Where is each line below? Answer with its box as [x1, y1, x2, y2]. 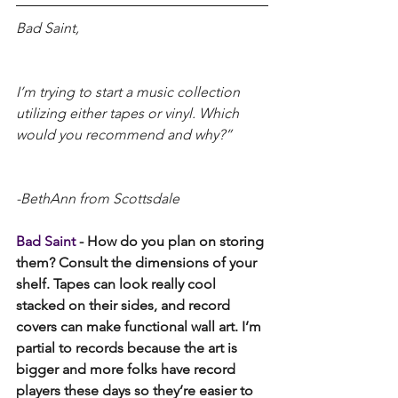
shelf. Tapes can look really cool [16, 275, 219, 292]
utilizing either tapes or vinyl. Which [16, 104, 243, 122]
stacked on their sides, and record [16, 296, 234, 314]
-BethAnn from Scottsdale [16, 189, 183, 207]
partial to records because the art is [16, 338, 241, 356]
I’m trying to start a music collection [16, 83, 243, 100]
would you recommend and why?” [16, 125, 232, 143]
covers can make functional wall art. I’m [16, 317, 265, 335]
